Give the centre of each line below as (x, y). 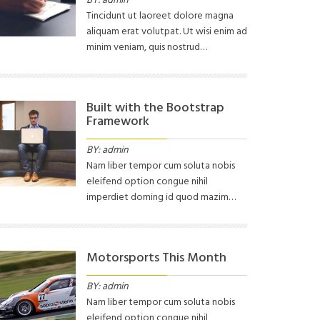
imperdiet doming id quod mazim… (161, 197)
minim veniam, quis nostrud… (147, 47)
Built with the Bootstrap (155, 108)
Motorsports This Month (156, 258)
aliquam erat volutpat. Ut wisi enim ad (167, 31)
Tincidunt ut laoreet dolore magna (160, 16)
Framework (118, 121)
